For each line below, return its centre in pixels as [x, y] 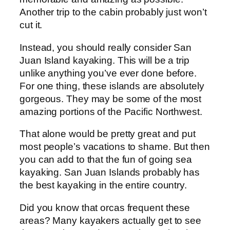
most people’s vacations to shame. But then [115, 147]
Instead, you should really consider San [106, 47]
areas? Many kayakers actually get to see [110, 220]
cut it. [31, 25]
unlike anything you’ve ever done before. [108, 73]
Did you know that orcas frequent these [105, 207]
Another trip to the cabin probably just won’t [113, 12]
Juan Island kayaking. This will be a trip [104, 60]
